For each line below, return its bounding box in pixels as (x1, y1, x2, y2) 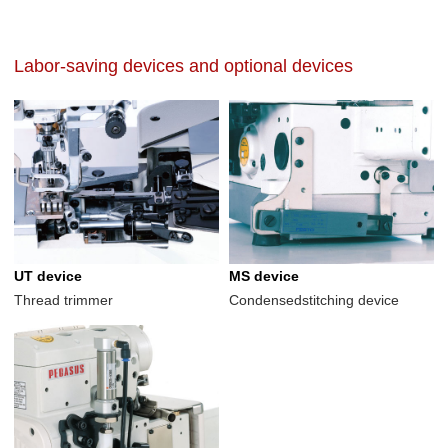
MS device (228, 267, 299, 284)
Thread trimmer (14, 291, 113, 308)
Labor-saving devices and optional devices (14, 56, 353, 77)
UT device (14, 267, 82, 284)
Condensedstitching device (228, 291, 399, 308)
